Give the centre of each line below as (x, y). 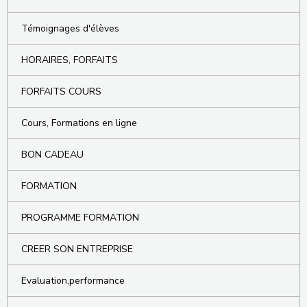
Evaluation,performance (73, 281)
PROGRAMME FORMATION (80, 218)
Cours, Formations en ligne (79, 123)
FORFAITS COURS (61, 92)
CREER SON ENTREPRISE (77, 249)
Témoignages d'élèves (70, 29)
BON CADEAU (52, 155)
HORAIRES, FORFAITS (70, 60)
